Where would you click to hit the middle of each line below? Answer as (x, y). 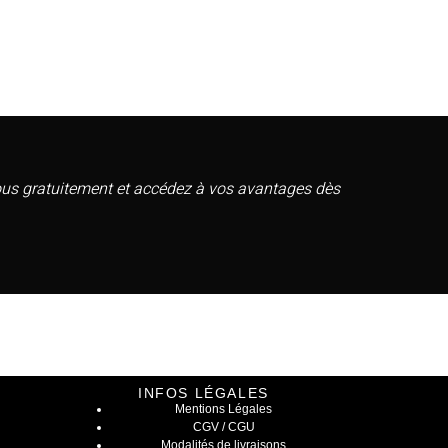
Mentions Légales (223, 408)
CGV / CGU (223, 426)
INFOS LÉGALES (203, 392)
